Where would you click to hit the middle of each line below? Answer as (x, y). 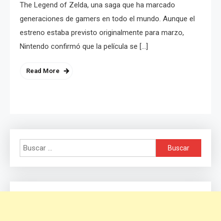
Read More (43, 71)
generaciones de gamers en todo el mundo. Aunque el (107, 19)
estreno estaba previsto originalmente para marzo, (102, 33)
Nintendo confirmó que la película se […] (84, 47)
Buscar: (167, 145)
